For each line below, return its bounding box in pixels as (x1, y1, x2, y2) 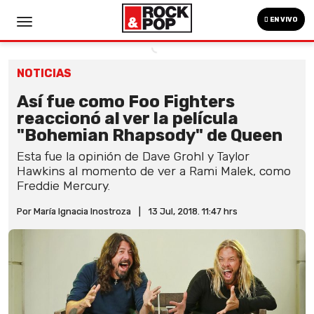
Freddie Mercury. (17, 179, 110, 193)
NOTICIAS (17, 67, 71, 80)
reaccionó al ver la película (17, 109, 238, 128)
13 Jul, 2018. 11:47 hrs (149, 206, 238, 217)
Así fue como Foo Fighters (17, 92, 235, 111)
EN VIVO (268, 15, 298, 24)
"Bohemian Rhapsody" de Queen (17, 125, 282, 145)
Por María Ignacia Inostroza (17, 206, 131, 217)
